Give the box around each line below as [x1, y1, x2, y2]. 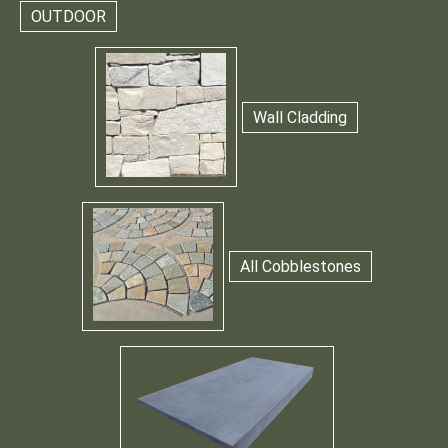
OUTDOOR [31, 7, 106, 27]
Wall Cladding [253, 107, 347, 127]
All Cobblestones [239, 257, 361, 277]
